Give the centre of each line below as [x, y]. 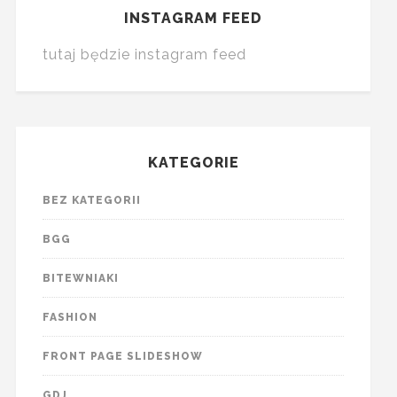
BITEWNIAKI [80, 279]
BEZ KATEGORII [91, 201]
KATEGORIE [193, 163]
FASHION [70, 318]
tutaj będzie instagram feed [144, 55]
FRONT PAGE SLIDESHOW [122, 357]
